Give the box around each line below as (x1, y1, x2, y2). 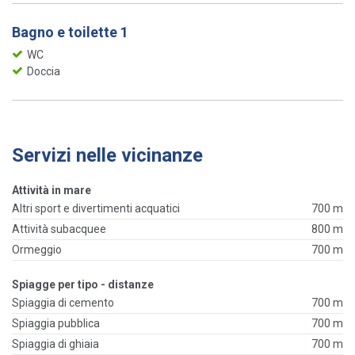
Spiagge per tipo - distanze (12, 278, 154, 292)
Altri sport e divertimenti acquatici (12, 202, 180, 216)
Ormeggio (12, 243, 62, 257)
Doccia (27, 65, 60, 78)
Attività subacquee (12, 223, 106, 236)
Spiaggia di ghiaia (12, 338, 99, 351)
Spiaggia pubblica (12, 317, 100, 330)
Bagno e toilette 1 (12, 24, 128, 41)
